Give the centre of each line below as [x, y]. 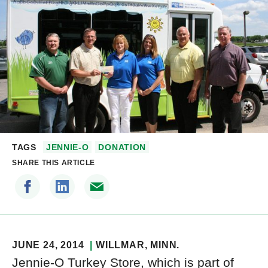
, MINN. [162, 245]
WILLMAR [120, 245]
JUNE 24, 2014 [48, 245]
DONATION [122, 147]
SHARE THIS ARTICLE [54, 163]
